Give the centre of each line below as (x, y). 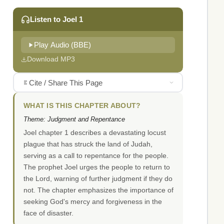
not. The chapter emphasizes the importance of (98, 190)
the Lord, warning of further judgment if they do (98, 179)
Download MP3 (51, 59)
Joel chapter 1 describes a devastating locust (95, 133)
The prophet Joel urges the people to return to (97, 167)
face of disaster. (48, 213)
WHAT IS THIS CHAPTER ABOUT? (82, 106)
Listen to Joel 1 (56, 19)
